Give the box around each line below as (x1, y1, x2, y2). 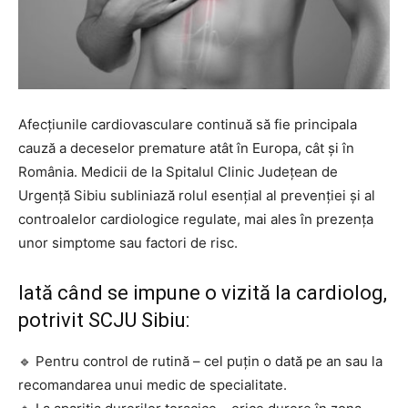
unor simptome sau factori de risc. (18, 233, 238, 251)
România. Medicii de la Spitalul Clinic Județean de (18, 162, 338, 180)
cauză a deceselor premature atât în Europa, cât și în (18, 138, 354, 157)
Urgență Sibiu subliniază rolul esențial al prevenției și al (18, 186, 375, 204)
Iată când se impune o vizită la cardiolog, (18, 280, 387, 304)
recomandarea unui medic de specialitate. (18, 375, 287, 393)
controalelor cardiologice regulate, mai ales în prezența (18, 209, 373, 228)
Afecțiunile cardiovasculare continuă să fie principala (18, 115, 357, 133)
